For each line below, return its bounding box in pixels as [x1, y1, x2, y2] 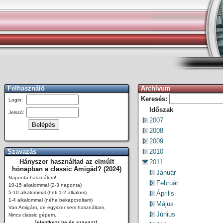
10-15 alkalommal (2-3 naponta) [8, 182, 82, 188]
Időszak [149, 106, 173, 113]
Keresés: [141, 95, 167, 103]
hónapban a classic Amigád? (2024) [12, 165, 121, 173]
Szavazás [7, 148, 36, 155]
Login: [8, 97, 23, 103]
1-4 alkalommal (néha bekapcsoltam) [8, 197, 93, 203]
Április [156, 190, 174, 197]
